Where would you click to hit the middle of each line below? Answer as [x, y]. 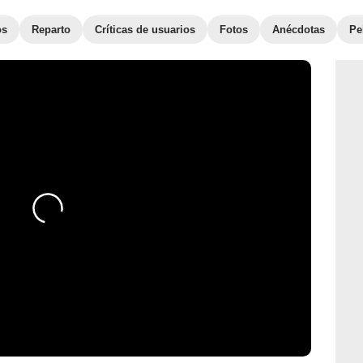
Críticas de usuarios [145, 30]
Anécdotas [299, 30]
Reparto [51, 30]
